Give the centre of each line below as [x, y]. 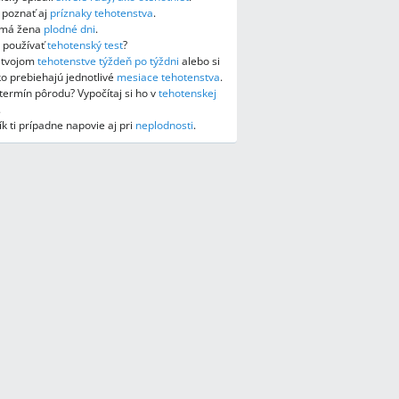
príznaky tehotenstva [102, 13]
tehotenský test [85, 45]
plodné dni [69, 29]
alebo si [199, 61]
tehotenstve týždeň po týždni [108, 61]
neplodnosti [164, 125]
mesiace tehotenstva [168, 77]
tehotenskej [187, 93]
